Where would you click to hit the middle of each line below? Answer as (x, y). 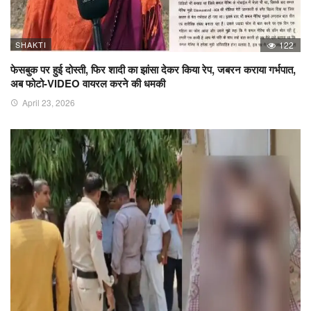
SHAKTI (31, 44)
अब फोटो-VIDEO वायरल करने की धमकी (88, 83)
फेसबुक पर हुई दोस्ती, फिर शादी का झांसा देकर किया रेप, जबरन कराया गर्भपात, (153, 69)
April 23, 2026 (49, 102)
